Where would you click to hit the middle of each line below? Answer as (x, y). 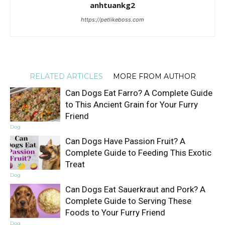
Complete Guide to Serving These (128, 201)
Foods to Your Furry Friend (115, 212)
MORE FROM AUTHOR (154, 76)
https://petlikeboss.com (113, 19)
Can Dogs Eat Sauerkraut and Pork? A (135, 189)
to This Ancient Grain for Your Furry (132, 104)
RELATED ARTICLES (66, 76)
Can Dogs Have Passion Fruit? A (125, 141)
